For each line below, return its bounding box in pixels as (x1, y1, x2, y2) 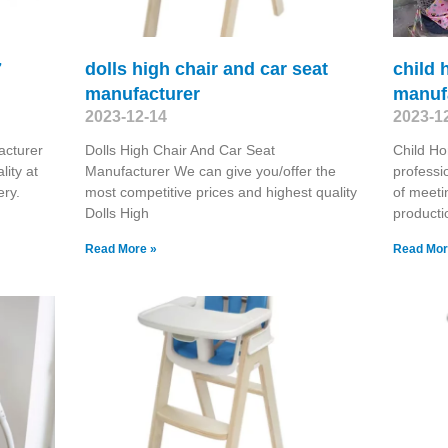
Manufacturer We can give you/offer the (84, 162, 336, 179)
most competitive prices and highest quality (84, 183, 357, 200)
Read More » (84, 241, 157, 256)
